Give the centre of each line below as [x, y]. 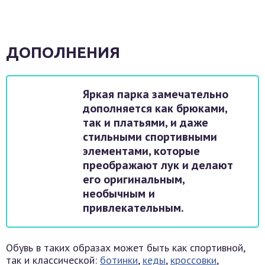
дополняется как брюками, [155, 109]
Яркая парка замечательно [156, 94]
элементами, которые [141, 151]
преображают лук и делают [158, 165]
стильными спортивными [150, 137]
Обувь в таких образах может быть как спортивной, [125, 248]
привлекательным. [133, 208]
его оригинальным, [134, 180]
